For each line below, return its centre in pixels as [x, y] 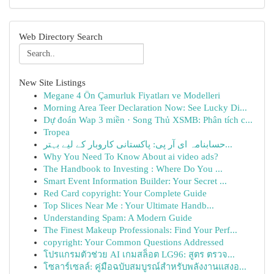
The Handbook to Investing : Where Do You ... [133, 169]
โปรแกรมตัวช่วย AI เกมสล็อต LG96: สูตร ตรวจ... [139, 254]
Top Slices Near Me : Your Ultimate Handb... [129, 206]
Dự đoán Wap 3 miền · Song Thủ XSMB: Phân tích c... [148, 120]
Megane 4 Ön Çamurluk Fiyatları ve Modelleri [132, 95]
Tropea [57, 132]
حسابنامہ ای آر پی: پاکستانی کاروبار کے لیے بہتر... [229, 144]
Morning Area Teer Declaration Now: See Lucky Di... [145, 108]
